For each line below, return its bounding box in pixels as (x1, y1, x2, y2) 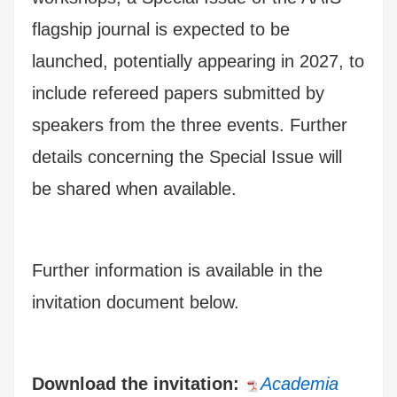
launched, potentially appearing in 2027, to (32, 51, 364, 71)
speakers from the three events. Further (32, 114, 347, 135)
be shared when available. (32, 178, 237, 198)
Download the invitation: (32, 373, 245, 393)
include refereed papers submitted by (32, 82, 324, 103)
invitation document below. (32, 292, 239, 312)
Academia (261, 373, 339, 393)
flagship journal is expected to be (32, 19, 290, 39)
